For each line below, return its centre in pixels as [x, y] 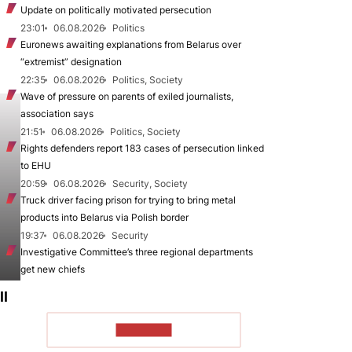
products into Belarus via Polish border [104, 217]
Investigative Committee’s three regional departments [137, 252]
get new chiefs [53, 269]
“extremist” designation [71, 62]
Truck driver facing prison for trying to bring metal [128, 200]
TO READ [144, 330]
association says [57, 114]
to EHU [36, 165]
